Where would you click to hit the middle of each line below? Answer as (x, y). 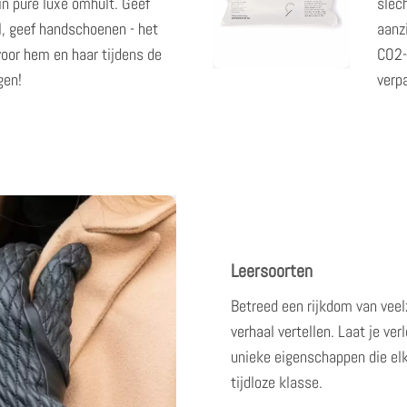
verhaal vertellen (281, 332)
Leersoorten (272, 271)
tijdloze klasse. (277, 383)
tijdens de (130, 55)
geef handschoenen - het (84, 30)
